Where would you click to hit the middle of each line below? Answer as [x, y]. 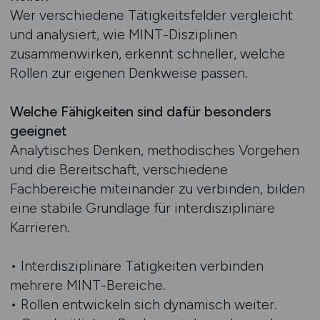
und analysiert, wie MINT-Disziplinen [123, 34]
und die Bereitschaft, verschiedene [119, 169]
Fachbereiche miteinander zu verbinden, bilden [157, 189]
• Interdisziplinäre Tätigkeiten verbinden [136, 266]
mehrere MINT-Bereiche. [87, 285]
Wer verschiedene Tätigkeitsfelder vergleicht [151, 15]
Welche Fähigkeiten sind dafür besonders [140, 111]
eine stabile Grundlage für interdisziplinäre [142, 208]
